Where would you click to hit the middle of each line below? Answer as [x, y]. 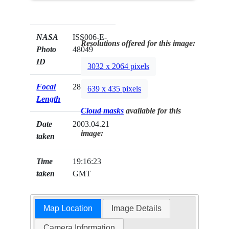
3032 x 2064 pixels [119, 66]
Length [49, 99]
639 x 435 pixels [114, 89]
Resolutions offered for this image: [138, 43]
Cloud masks [102, 111]
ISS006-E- [90, 37]
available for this [153, 111]
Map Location [68, 209]
